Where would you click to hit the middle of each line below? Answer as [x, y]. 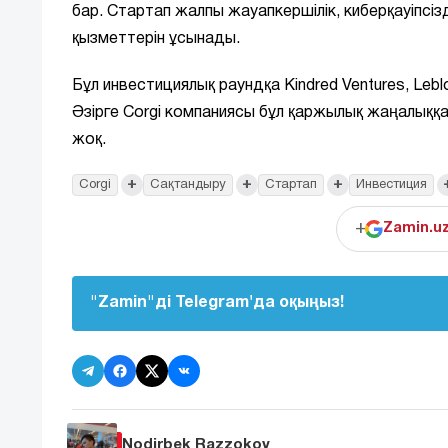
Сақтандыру [188, 184]
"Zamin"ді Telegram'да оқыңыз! [217, 302]
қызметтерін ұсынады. [156, 38]
